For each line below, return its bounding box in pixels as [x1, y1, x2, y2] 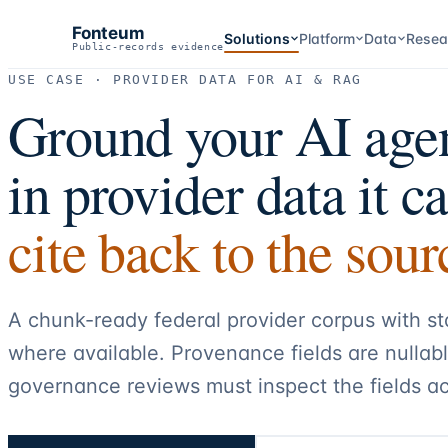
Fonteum [72, 23, 145, 43]
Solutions [223, 29, 290, 47]
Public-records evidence [72, 41, 224, 52]
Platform [298, 29, 355, 47]
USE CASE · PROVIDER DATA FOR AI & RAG [8, 72, 362, 87]
